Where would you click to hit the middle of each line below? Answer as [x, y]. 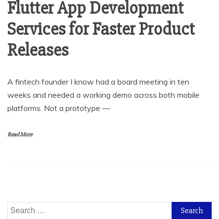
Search [19, 208]
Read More [20, 135]
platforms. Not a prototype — [59, 108]
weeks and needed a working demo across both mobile [103, 95]
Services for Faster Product [101, 30]
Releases [38, 51]
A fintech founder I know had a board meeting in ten [98, 82]
